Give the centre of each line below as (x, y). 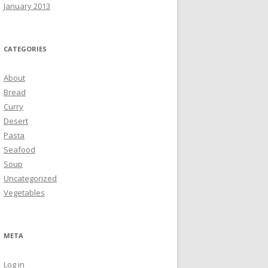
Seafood (19, 150)
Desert (16, 121)
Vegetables (24, 193)
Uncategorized (30, 178)
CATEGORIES (25, 49)
